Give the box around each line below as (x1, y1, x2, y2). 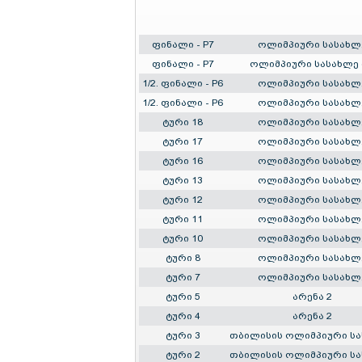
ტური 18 (162, 116, 203, 128)
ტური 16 (162, 155, 203, 167)
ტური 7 (165, 271, 200, 284)
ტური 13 (162, 175, 203, 187)
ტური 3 (165, 330, 200, 342)
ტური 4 (165, 310, 200, 322)
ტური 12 (162, 194, 203, 206)
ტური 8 (165, 252, 200, 264)
